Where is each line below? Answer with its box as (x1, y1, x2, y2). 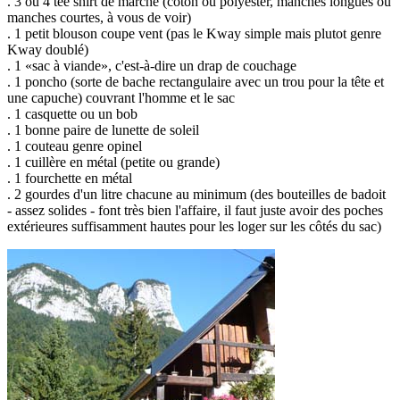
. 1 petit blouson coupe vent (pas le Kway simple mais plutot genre (7, 26, 381, 42)
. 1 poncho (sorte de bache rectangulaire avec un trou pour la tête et (7, 74, 384, 90)
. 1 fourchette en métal (7, 171, 132, 187)
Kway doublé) (7, 42, 88, 58)
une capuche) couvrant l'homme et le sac (7, 90, 235, 106)
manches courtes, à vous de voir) (7, 10, 191, 26)
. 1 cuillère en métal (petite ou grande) (7, 154, 220, 171)
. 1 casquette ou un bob (7, 106, 137, 122)
